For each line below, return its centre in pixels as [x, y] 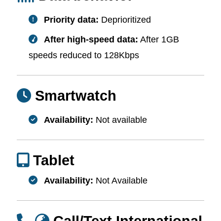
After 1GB [159, 39]
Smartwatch [76, 95]
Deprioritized [125, 19]
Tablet [54, 160]
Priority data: [71, 19]
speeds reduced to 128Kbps [84, 55]
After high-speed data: [91, 39]
